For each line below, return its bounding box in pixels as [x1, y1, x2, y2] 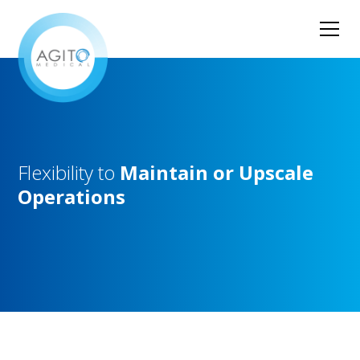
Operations [18, 183, 126, 210]
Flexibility [18, 159, 94, 186]
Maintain [120, 159, 209, 186]
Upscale [239, 159, 314, 186]
